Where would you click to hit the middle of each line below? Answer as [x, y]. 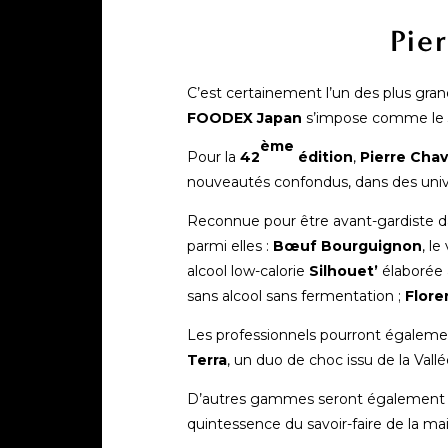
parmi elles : [230, 246]
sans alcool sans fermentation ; [296, 296]
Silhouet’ [343, 271]
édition [323, 157]
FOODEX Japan [244, 118]
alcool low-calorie [248, 271]
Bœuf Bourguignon [347, 246]
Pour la [213, 157]
